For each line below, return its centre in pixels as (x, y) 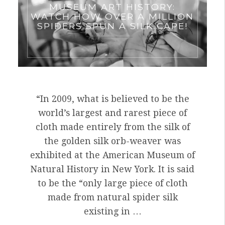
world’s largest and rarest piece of (113, 113)
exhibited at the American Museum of (113, 155)
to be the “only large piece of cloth (113, 184)
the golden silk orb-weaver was (113, 141)
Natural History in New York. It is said (113, 170)
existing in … (113, 212)
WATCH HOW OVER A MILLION (113, 16)
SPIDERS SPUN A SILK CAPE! (112, 26)
